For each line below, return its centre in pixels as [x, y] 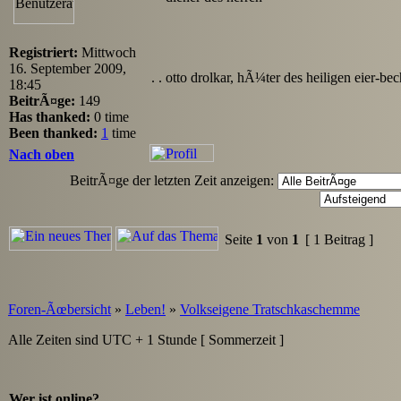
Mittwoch [107, 52]
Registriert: [43, 52]
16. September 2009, [68, 68]
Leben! [145, 309]
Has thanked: [50, 116]
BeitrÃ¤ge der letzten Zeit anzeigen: [171, 180]
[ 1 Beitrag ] [339, 239]
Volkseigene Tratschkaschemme [270, 309]
